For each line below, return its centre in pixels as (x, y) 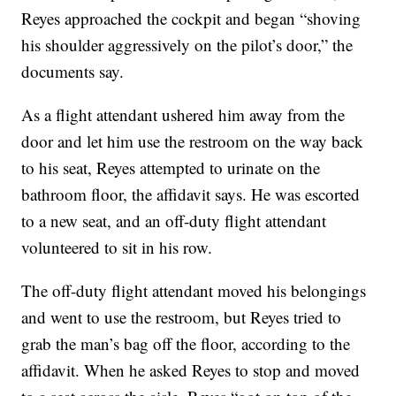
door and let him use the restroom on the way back (193, 141)
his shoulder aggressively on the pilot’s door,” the (187, 44)
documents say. (73, 71)
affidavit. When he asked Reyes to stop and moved (191, 369)
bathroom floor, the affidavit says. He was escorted (191, 194)
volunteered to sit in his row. (117, 247)
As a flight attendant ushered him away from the (183, 114)
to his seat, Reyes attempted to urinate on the (171, 167)
